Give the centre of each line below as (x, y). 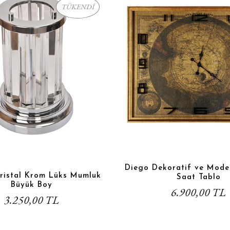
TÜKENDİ (78, 6)
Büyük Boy (32, 185)
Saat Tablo (198, 177)
